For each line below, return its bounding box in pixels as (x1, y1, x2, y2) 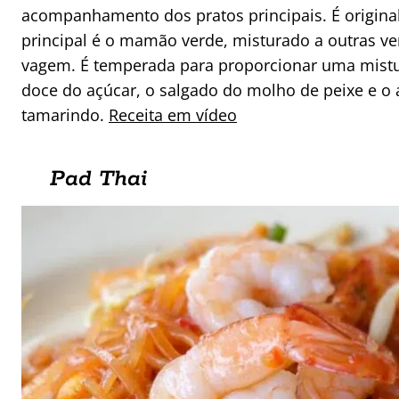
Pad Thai (50, 165, 147, 194)
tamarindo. (21, 104, 109, 126)
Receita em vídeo (109, 104, 237, 126)
